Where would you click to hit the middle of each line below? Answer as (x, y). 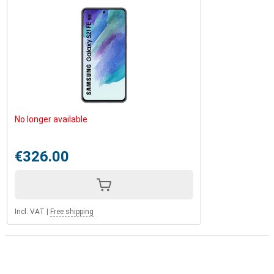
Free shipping (72, 212)
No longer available (51, 119)
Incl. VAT (30, 212)
